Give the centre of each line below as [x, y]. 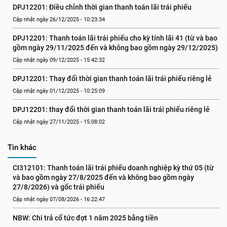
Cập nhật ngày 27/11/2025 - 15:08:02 [59, 122]
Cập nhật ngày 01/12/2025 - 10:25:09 [59, 91]
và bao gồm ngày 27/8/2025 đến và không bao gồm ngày [103, 177]
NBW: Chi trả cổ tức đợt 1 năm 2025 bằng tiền [85, 218]
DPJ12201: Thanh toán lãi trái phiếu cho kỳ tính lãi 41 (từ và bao [115, 38]
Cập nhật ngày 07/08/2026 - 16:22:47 [59, 199]
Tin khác [22, 147]
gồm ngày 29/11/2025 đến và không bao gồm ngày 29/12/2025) [115, 48]
